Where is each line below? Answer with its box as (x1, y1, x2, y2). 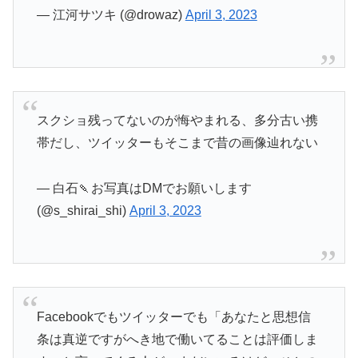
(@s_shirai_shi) (36, 204, 129, 218)
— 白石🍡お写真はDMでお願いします (36, 181, 252, 196)
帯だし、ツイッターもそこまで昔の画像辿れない (36, 136, 318, 150)
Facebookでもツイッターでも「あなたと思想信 (36, 309, 311, 324)
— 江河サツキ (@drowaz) (36, 8, 185, 22)
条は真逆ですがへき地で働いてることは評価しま (36, 332, 318, 346)
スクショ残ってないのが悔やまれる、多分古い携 (36, 113, 318, 128)
